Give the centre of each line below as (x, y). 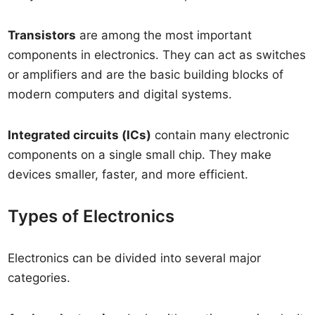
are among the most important (164, 35)
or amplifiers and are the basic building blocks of (146, 75)
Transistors (42, 35)
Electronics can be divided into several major (135, 258)
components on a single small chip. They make (140, 155)
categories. (39, 278)
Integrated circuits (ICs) (80, 135)
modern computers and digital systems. (120, 94)
